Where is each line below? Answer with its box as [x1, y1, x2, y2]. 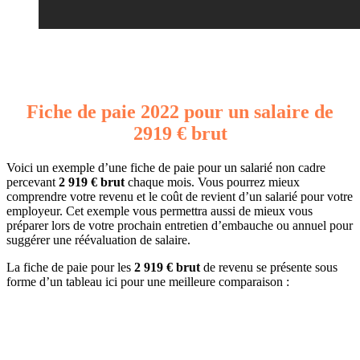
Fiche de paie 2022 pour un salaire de [27, 101, 333, 123]
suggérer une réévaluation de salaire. [6, 233, 190, 247]
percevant [6, 175, 59, 190]
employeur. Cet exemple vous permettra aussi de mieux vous [6, 204, 313, 219]
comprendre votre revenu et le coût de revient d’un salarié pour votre [6, 190, 353, 204]
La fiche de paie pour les [6, 260, 134, 275]
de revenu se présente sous [200, 260, 337, 275]
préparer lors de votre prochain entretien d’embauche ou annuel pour [6, 219, 353, 233]
